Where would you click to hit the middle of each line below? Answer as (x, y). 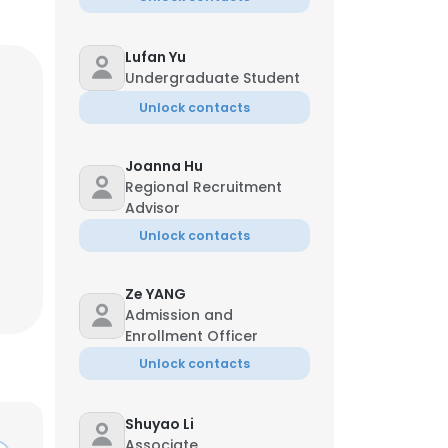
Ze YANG (155, 294)
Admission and (179, 315)
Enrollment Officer (191, 336)
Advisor (152, 208)
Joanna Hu (164, 166)
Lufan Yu (155, 57)
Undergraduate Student (212, 78)
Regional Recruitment (203, 187)
